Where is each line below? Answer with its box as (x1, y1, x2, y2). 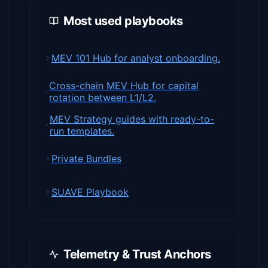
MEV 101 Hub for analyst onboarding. (51, 52, 220, 65)
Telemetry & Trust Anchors (63, 247, 211, 262)
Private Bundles (51, 153, 121, 165)
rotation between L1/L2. (49, 92, 157, 104)
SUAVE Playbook (51, 186, 129, 199)
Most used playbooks (63, 14, 183, 29)
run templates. (50, 125, 115, 138)
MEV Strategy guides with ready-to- (50, 113, 215, 126)
